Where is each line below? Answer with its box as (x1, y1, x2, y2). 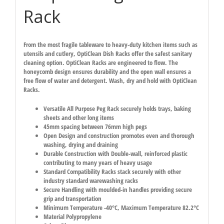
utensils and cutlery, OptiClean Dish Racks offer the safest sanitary (23, 49, 192, 58)
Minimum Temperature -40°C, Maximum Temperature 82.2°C (43, 203, 199, 212)
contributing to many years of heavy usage (43, 158, 152, 167)
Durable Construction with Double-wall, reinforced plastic (43, 149, 187, 158)
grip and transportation (43, 194, 101, 203)
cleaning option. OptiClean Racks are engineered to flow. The (23, 58, 178, 67)
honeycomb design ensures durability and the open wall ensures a (23, 67, 191, 76)
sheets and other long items (43, 113, 114, 122)
